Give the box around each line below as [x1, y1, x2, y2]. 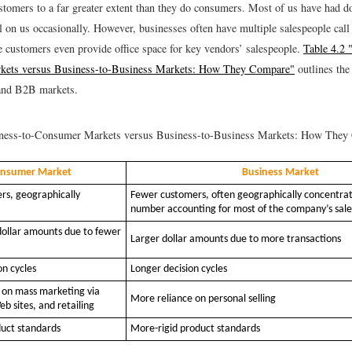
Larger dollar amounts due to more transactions [130, 233, 341, 246]
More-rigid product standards [130, 323, 260, 335]
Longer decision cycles [130, 263, 227, 276]
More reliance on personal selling [130, 293, 276, 306]
